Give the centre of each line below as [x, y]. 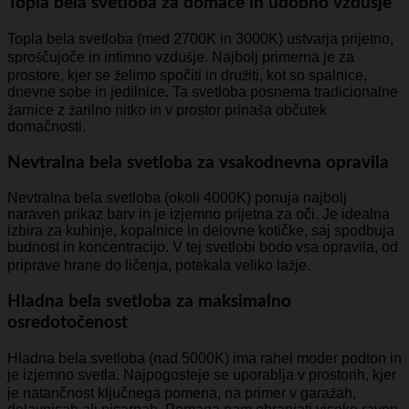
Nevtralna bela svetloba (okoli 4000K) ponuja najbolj [177, 198]
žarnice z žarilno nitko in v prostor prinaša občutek [167, 110]
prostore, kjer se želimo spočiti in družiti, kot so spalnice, [187, 75]
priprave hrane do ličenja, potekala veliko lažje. [159, 266]
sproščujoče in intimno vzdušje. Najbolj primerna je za [181, 57]
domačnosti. [47, 126]
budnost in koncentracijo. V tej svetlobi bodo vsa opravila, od [203, 247]
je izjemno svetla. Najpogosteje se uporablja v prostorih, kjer [202, 374]
